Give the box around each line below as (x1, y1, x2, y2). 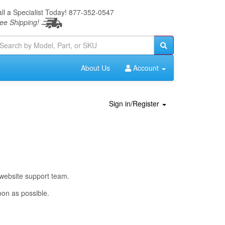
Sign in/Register (109, 98, 161, 109)
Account (131, 63, 161, 73)
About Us (81, 63, 110, 73)
